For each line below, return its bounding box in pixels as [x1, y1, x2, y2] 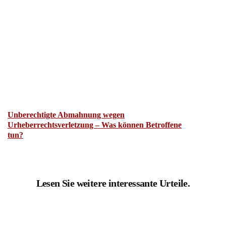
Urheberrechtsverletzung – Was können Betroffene [8, 121, 182, 130]
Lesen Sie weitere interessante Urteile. [36, 178, 190, 189]
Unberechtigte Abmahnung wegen [8, 110, 125, 120]
